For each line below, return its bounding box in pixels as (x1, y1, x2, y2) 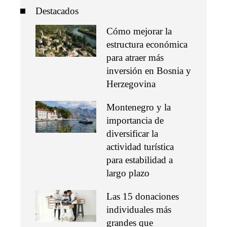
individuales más (106, 204, 171, 215)
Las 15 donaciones (106, 191, 179, 202)
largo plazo (106, 168, 149, 179)
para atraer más (106, 52, 164, 63)
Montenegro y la (106, 102, 171, 113)
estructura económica (106, 39, 187, 50)
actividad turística (106, 141, 174, 153)
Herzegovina (106, 79, 156, 90)
